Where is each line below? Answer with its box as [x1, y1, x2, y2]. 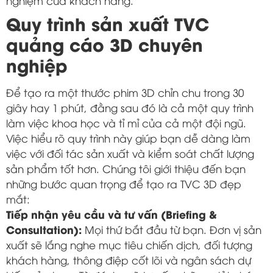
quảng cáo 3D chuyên [6, 30, 203, 56]
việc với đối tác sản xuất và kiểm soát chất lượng [6, 146, 254, 160]
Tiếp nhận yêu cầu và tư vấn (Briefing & [6, 206, 217, 221]
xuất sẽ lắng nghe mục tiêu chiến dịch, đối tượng [6, 237, 252, 252]
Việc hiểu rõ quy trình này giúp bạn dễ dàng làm [6, 130, 250, 145]
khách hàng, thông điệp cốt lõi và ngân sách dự [6, 252, 251, 267]
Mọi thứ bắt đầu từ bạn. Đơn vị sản [82, 222, 261, 236]
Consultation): [6, 221, 82, 236]
